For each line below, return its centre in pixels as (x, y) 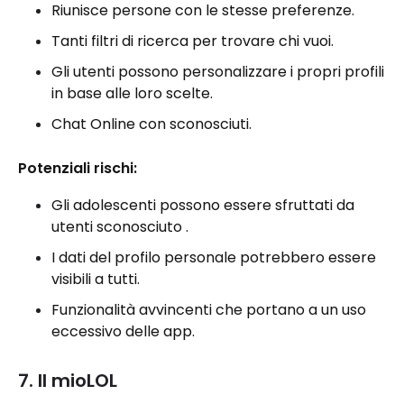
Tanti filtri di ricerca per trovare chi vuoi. (193, 41)
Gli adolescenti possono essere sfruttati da (203, 205)
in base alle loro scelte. (132, 93)
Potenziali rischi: (78, 168)
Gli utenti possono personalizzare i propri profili (218, 72)
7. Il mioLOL (68, 381)
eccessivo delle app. (123, 331)
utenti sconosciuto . (120, 227)
